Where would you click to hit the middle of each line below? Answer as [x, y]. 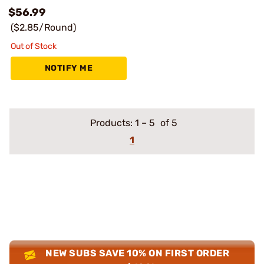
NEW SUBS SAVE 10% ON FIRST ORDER [138, 253]
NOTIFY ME [69, 68]
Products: [112, 123]
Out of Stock [34, 46]
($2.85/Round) [43, 27]
